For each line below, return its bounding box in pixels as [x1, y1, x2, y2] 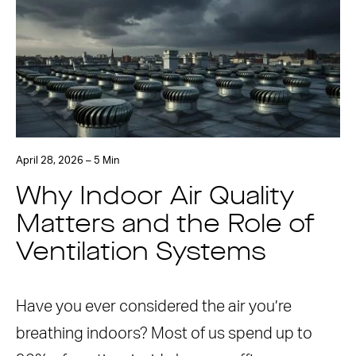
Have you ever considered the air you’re [16, 299, 292, 315]
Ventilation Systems [16, 241, 266, 266]
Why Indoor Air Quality [16, 185, 294, 211]
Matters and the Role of [16, 213, 315, 238]
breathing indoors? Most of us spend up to [16, 326, 312, 342]
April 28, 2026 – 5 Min [16, 156, 119, 166]
